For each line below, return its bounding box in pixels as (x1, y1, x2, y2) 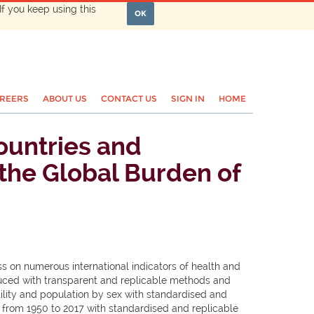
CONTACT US (101, 93, 157, 104)
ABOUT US (43, 93, 87, 104)
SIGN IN (171, 93, 205, 104)
